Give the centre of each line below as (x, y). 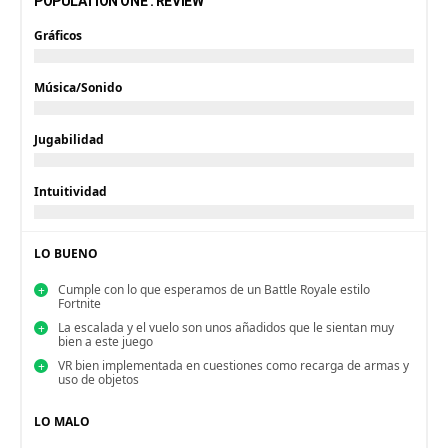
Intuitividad (70, 192)
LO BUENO (66, 254)
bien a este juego (106, 342)
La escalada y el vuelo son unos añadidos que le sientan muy (226, 328)
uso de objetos (99, 380)
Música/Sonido (78, 88)
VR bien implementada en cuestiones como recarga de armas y (234, 366)
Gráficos (58, 36)
